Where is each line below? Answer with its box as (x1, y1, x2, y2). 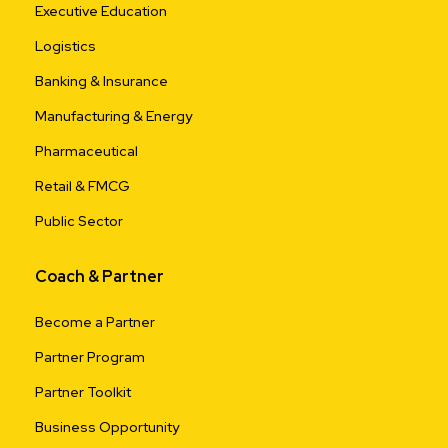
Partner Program (35, 347, 145, 366)
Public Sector (35, 211, 123, 230)
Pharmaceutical (35, 141, 138, 160)
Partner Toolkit (35, 382, 131, 401)
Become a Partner (35, 312, 155, 331)
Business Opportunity (35, 417, 179, 436)
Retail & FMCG (35, 176, 130, 195)
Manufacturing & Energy (35, 106, 192, 125)
